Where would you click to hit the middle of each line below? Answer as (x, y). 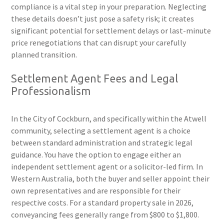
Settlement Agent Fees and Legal (95, 79)
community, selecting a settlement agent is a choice (101, 131)
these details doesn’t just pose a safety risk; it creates (103, 19)
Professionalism (51, 91)
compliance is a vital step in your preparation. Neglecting (109, 7)
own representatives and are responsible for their (96, 191)
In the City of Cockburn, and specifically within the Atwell (109, 119)
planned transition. (44, 55)
